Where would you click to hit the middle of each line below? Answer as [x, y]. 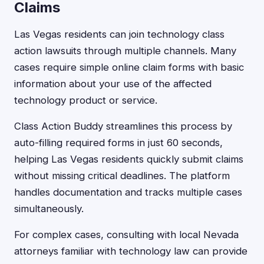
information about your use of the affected [113, 84]
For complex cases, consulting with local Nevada [126, 235]
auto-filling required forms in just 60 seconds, [118, 143]
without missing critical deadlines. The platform [122, 176]
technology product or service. [86, 100]
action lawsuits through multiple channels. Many [125, 51]
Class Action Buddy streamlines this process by [123, 126]
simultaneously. [49, 209]
